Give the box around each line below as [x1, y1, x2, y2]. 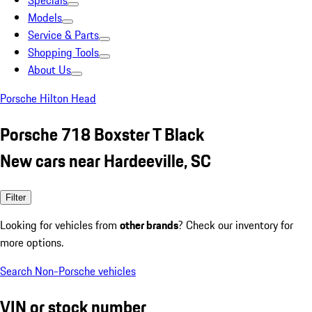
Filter [6, 192, 26, 203]
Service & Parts [28, 26, 99, 43]
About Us [28, 61, 71, 78]
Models [28, 9, 62, 26]
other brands [120, 216, 178, 233]
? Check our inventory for [178, 216, 293, 233]
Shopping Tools [28, 44, 99, 61]
